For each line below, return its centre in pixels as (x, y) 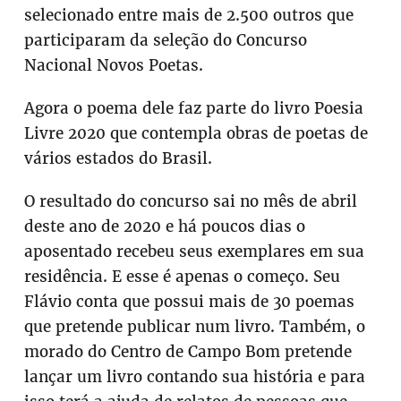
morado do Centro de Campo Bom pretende (188, 352)
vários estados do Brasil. (119, 159)
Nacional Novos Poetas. (114, 66)
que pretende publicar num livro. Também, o (195, 327)
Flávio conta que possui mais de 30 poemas (190, 302)
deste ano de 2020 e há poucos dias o (165, 227)
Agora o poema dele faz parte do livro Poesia (194, 109)
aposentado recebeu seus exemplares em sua (195, 252)
